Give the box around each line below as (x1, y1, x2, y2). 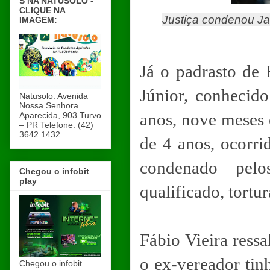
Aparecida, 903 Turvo (19, 110, 101, 120)
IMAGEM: (19, 14, 57, 25)
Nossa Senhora (19, 100, 78, 110)
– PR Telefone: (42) (19, 119, 93, 130)
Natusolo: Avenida (19, 90, 88, 101)
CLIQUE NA (19, 5, 66, 15)
